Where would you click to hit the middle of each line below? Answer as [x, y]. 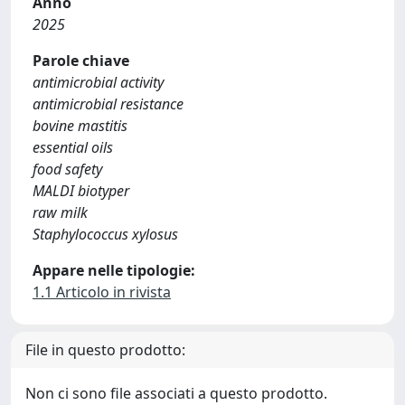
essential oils [73, 147]
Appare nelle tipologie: [114, 270]
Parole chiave [81, 61]
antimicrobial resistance [108, 104]
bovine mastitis [80, 126]
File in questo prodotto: [105, 350]
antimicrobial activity [98, 82]
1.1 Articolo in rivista [102, 292]
